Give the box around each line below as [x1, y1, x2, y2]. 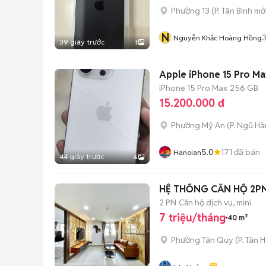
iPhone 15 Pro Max [159, 82, 227, 93]
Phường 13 [171, 5, 210, 16]
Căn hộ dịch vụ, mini [179, 197, 251, 208]
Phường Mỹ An [171, 120, 225, 131]
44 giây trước [59, 152, 104, 161]
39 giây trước [59, 37, 104, 46]
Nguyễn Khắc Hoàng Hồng [173, 33, 262, 42]
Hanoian [173, 148, 201, 157]
